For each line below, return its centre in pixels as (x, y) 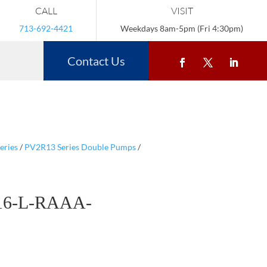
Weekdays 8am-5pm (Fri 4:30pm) (182, 28)
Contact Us (96, 61)
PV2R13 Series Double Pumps (80, 147)
